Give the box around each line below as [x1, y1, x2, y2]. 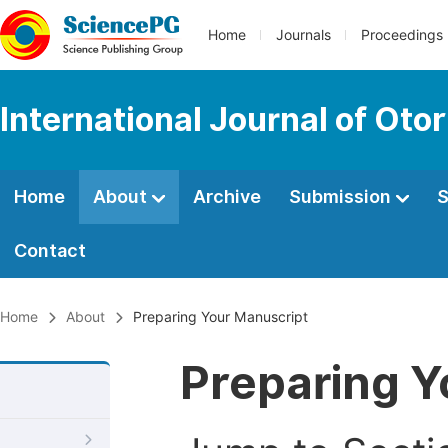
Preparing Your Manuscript [133, 309, 308, 325]
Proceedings [361, 27, 443, 43]
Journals [276, 27, 331, 43]
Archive [193, 186, 261, 207]
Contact [14, 240, 86, 261]
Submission [289, 186, 395, 207]
